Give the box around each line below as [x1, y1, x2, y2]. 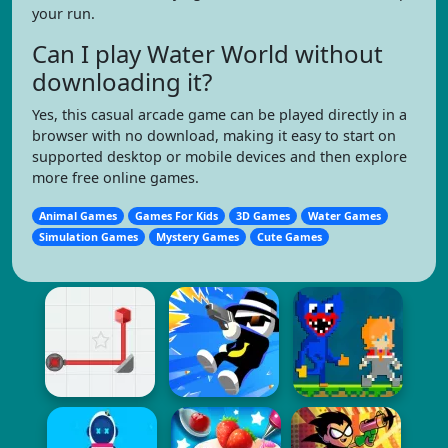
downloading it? [32, 65, 212, 98]
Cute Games [257, 229, 323, 244]
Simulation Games [39, 229, 139, 244]
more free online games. [32, 168, 199, 187]
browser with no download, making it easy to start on [32, 126, 396, 145]
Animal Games [39, 208, 118, 223]
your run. [32, 4, 95, 23]
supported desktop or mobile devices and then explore [32, 147, 407, 166]
